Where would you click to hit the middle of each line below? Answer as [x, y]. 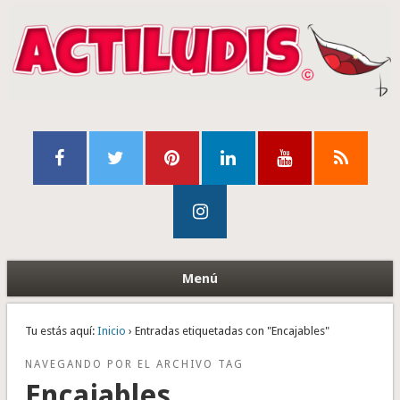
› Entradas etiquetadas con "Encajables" [227, 331]
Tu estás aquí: [59, 331]
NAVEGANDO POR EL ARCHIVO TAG [134, 365]
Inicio [111, 331]
